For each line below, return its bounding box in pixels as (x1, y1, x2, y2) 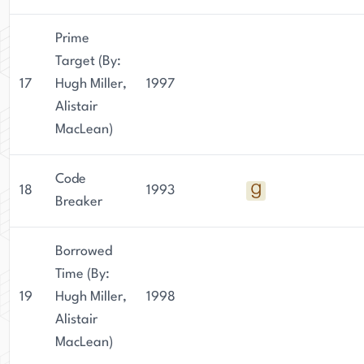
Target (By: (55, 54, 121, 68)
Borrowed (55, 245, 112, 258)
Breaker (55, 195, 102, 209)
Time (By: (55, 267, 110, 281)
